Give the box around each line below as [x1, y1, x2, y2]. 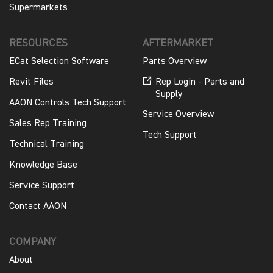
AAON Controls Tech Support [9, 97, 126, 108]
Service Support [9, 180, 74, 191]
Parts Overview [143, 56, 207, 66]
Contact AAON [9, 201, 66, 211]
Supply [155, 89, 182, 99]
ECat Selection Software [9, 56, 109, 66]
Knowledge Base [9, 160, 77, 170]
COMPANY [9, 234, 56, 247]
